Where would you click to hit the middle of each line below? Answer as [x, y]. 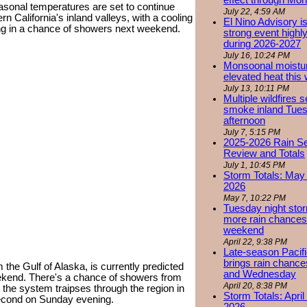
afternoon [244, 121]
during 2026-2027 [262, 44]
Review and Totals [264, 154]
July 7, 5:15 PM [252, 133]
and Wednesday [260, 274]
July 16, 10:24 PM [257, 56]
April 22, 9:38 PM [255, 242]
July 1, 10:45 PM [254, 165]
